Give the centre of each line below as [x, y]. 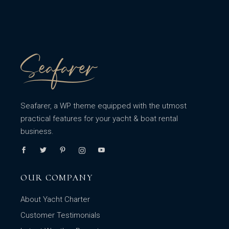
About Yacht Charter [55, 199]
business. [37, 131]
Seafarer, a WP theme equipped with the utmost [104, 106]
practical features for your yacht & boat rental [99, 119]
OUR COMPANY [57, 177]
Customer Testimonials [61, 215]
